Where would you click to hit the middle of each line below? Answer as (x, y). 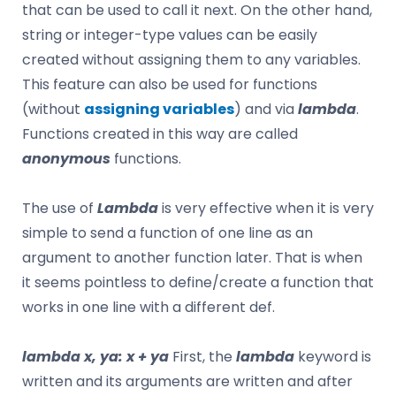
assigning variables (159, 109)
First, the (202, 356)
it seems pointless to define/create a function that (198, 282)
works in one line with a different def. (148, 307)
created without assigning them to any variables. (191, 59)
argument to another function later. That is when (192, 257)
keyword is (333, 356)
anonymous (66, 158)
